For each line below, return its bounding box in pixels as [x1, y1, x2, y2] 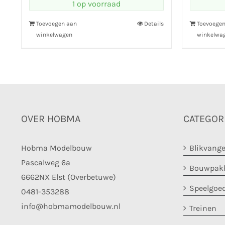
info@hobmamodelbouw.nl [21, 201, 121, 211]
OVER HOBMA [21, 113, 80, 125]
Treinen [189, 203, 216, 213]
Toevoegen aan [36, 20, 77, 27]
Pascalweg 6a [21, 158, 70, 167]
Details [144, 20, 164, 27]
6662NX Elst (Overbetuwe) [21, 172, 116, 182]
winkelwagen [36, 31, 72, 38]
